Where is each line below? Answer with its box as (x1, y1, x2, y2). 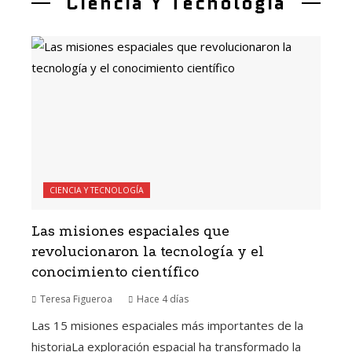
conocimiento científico (31, 264, 199, 281)
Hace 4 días (137, 292, 189, 306)
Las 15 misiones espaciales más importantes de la (31, 317, 303, 334)
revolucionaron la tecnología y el (31, 244, 264, 261)
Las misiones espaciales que (31, 223, 229, 240)
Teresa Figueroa (40, 292, 112, 306)
